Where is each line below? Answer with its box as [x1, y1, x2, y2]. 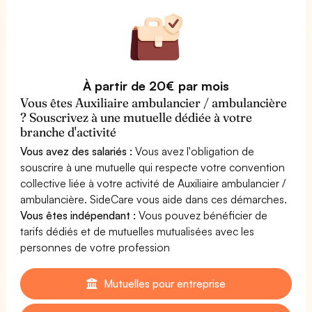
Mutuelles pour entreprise [100, 276, 226, 290]
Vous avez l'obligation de [132, 143, 255, 158]
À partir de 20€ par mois [83, 77, 229, 93]
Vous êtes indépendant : [20, 208, 136, 222]
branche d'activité [20, 123, 117, 140]
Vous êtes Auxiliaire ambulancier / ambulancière [20, 94, 288, 111]
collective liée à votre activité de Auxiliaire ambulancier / [20, 175, 286, 190]
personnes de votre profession [20, 240, 171, 254]
